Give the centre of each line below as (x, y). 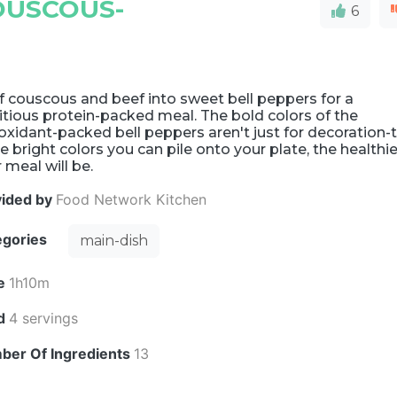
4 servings (44, 318)
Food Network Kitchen (132, 199)
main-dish (114, 241)
